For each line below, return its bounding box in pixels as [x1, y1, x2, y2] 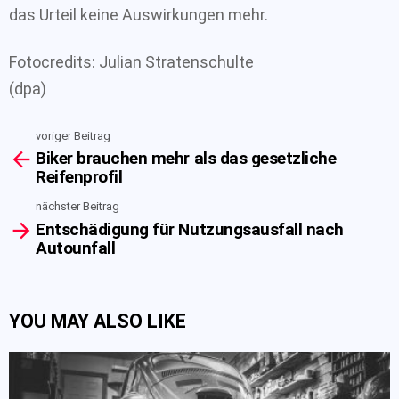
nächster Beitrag [36, 199, 119, 213]
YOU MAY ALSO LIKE [9, 309, 186, 332]
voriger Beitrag [36, 128, 110, 142]
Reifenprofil [36, 167, 123, 187]
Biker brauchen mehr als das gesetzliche [36, 148, 337, 168]
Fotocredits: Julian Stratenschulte [9, 52, 254, 71]
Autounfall [36, 237, 116, 258]
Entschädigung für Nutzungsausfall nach [36, 218, 344, 240]
